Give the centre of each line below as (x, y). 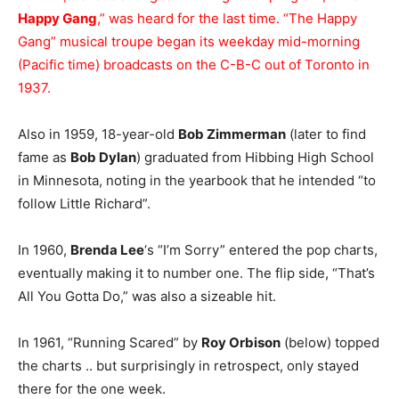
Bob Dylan (103, 157)
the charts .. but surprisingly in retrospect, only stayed (188, 366)
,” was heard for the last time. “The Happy (227, 18)
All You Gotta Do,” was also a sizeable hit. (147, 296)
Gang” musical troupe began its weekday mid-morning (189, 41)
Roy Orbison (241, 342)
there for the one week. (92, 389)
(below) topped (330, 342)
